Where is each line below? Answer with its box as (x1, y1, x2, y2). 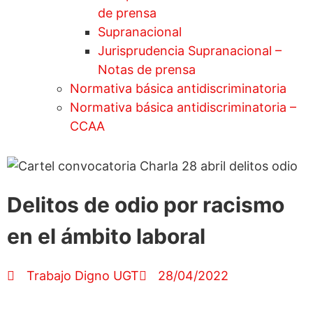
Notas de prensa (98, 62, 196, 78)
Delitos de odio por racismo (7, 192, 284, 218)
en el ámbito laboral (7, 224, 205, 249)
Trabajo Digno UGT (26, 268, 139, 284)
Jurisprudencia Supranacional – (98, 43, 282, 59)
